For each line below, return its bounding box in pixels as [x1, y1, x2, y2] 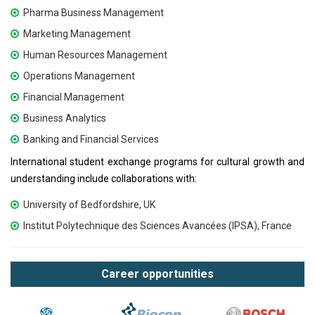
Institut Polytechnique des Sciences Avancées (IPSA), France [23, 220, 292, 232]
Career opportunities [101, 267, 214, 281]
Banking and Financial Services [23, 134, 160, 146]
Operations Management [23, 70, 136, 82]
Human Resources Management [23, 49, 168, 61]
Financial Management [23, 91, 125, 103]
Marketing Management [23, 28, 131, 40]
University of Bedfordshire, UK [23, 199, 156, 211]
